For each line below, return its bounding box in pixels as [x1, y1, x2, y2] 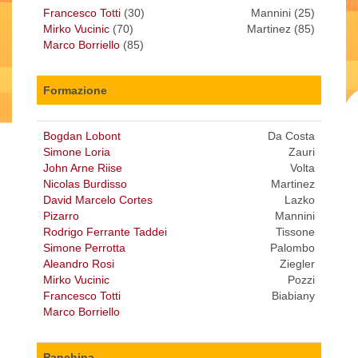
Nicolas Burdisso [43, 177, 127, 191]
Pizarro [43, 209, 79, 223]
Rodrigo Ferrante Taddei [43, 225, 167, 239]
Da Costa [268, 129, 315, 143]
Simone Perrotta [43, 241, 125, 255]
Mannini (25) [251, 6, 315, 20]
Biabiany [272, 289, 315, 303]
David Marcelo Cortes [43, 193, 153, 207]
